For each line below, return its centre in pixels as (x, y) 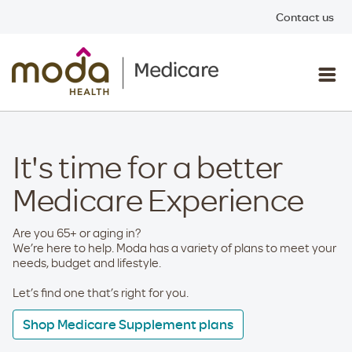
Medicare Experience (158, 199)
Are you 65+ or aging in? (78, 233)
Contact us (304, 16)
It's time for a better (148, 166)
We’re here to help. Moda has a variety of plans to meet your (174, 248)
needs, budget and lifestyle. (87, 263)
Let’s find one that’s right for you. (101, 293)
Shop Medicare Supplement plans (128, 324)
